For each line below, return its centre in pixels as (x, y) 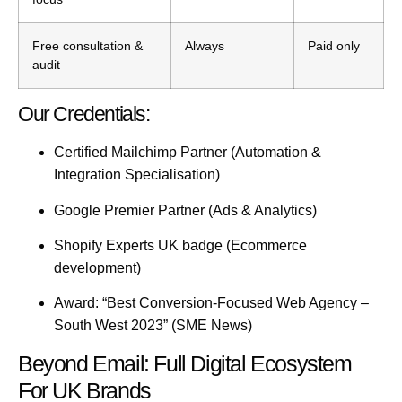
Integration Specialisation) (137, 175)
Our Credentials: (84, 114)
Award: (76, 303)
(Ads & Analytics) (261, 210)
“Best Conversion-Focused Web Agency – (234, 303)
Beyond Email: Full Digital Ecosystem (185, 363)
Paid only (334, 46)
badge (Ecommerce (243, 245)
